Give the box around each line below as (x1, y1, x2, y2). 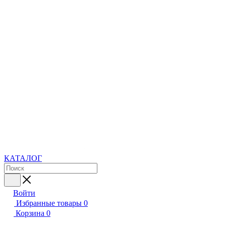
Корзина (16, 209, 44, 217)
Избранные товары (16, 199, 82, 207)
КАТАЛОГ (4, 154, 42, 162)
